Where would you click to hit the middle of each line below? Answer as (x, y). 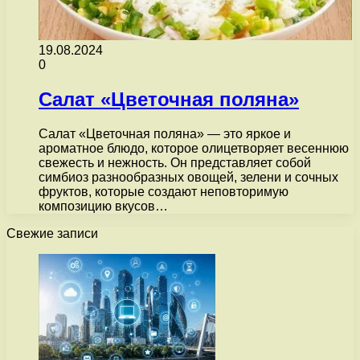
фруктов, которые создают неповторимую (164, 191)
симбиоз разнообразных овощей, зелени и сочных (188, 177)
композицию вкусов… (103, 206)
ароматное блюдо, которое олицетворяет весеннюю (194, 148)
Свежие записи (52, 233)
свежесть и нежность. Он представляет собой (175, 162)
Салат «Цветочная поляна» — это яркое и (165, 133)
